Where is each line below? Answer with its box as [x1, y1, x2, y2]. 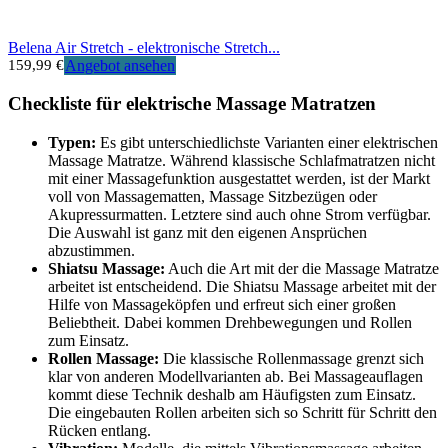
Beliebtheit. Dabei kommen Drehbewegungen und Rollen [48, 314, 412, 332]
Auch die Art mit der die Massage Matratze [165, 260, 439, 278]
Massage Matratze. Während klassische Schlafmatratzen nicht [48, 152, 435, 170]
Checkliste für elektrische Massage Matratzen [8, 93, 376, 115]
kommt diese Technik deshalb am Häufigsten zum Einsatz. [48, 386, 416, 404]
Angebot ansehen [65, 56, 175, 74]
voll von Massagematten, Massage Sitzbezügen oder [48, 188, 377, 206]
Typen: [48, 134, 96, 152]
